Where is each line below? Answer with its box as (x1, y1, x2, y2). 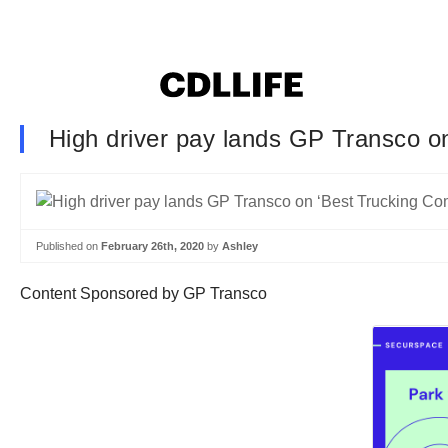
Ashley (222, 239, 258, 252)
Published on (36, 239, 101, 252)
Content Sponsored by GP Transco (20, 285, 267, 303)
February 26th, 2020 (101, 239, 204, 252)
